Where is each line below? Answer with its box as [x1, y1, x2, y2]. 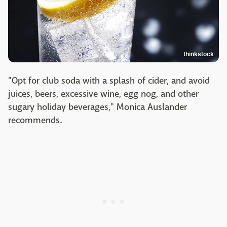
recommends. [8, 115, 63, 127]
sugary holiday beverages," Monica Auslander [8, 101, 187, 113]
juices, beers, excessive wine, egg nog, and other [8, 88, 199, 100]
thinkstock [183, 51, 214, 58]
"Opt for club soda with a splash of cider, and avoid [8, 75, 210, 87]
